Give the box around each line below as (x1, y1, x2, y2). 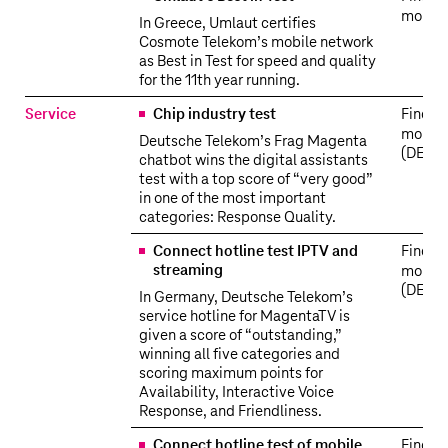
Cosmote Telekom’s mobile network (139, 34, 373, 51)
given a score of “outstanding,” (139, 327, 341, 344)
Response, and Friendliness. (139, 403, 322, 420)
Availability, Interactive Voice (139, 384, 334, 401)
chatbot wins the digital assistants (139, 152, 368, 169)
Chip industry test (153, 106, 276, 123)
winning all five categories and (139, 346, 340, 363)
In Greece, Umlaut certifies (139, 15, 316, 32)
